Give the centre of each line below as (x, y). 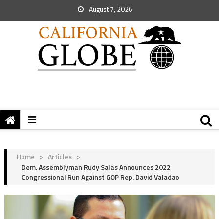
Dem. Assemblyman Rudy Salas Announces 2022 (96, 167)
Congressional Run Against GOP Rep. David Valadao (100, 177)
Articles (60, 157)
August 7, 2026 (110, 9)
